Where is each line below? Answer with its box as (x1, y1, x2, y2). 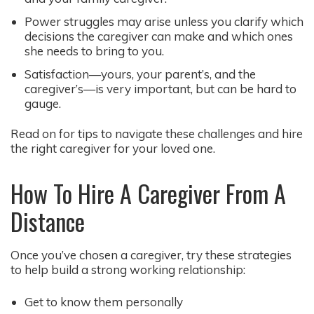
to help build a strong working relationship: (11, 261, 245, 277)
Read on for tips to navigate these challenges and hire (11, 125, 303, 141)
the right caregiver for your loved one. (11, 140, 215, 156)
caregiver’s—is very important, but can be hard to (25, 81, 296, 96)
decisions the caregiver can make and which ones (25, 28, 293, 43)
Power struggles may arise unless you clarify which (25, 13, 303, 29)
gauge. (25, 95, 61, 111)
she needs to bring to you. (25, 43, 164, 58)
